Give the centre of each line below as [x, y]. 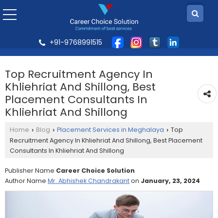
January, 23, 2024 [170, 181]
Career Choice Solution [95, 171]
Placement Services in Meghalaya [110, 130]
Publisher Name [30, 171]
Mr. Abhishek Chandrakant [89, 181]
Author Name [26, 181]
